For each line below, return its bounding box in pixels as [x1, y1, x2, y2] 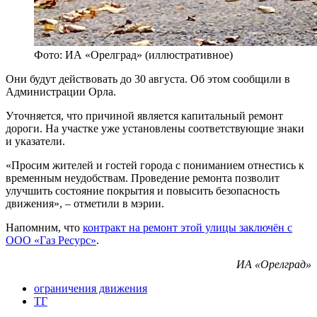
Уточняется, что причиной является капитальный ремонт [6, 110, 283, 122]
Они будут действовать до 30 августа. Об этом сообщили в [6, 73, 290, 86]
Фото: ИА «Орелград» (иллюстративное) [34, 49, 233, 62]
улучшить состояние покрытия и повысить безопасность [6, 185, 279, 197]
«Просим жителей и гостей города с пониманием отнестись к [6, 159, 304, 172]
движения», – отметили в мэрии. [6, 197, 164, 210]
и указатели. [6, 135, 65, 148]
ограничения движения [34, 282, 147, 295]
